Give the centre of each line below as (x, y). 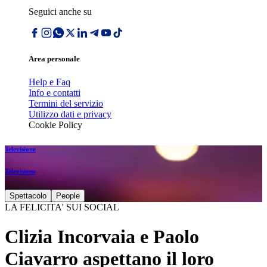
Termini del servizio (66, 104)
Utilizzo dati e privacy (70, 114)
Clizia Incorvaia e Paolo (102, 236)
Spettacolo (28, 196)
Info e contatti (55, 93)
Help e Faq (49, 82)
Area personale (54, 59)
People (68, 196)
